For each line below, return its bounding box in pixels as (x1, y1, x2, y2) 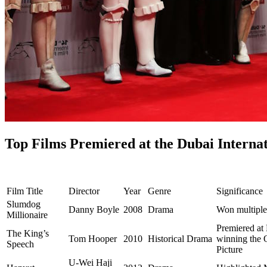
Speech (7, 239, 34, 250)
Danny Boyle (69, 204, 119, 215)
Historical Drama (148, 234, 212, 244)
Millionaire (7, 210, 48, 221)
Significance (216, 186, 263, 197)
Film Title (7, 186, 43, 197)
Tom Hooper (69, 234, 117, 244)
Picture (216, 244, 243, 255)
